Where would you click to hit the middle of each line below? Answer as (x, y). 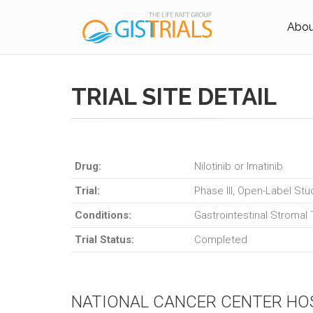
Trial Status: (104, 240)
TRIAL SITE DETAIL (174, 97)
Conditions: (103, 215)
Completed (221, 240)
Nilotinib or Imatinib (239, 166)
